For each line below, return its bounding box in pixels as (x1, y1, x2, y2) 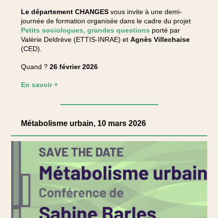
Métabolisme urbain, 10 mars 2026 (20, 119, 146, 127)
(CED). (20, 45, 42, 53)
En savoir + (20, 81, 58, 89)
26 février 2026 (49, 63, 98, 71)
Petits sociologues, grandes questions (20, 26, 150, 34)
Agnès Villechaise (130, 36, 190, 43)
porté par (149, 26, 180, 34)
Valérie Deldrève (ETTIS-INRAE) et (20, 36, 130, 43)
